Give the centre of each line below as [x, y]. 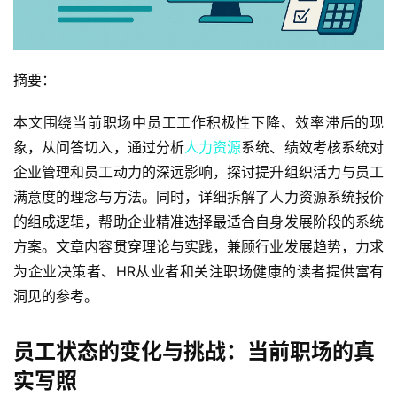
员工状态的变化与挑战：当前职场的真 [194, 351]
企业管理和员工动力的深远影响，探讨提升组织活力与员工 [198, 171]
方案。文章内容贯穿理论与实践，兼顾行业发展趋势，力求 [198, 246]
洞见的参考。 [56, 296]
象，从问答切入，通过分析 [99, 147]
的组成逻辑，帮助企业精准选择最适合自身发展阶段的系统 [198, 221]
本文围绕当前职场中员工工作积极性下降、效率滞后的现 [198, 122]
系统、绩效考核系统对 [313, 147]
